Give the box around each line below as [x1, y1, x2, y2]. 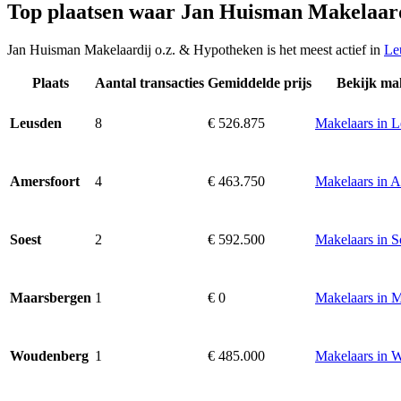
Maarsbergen [10, 289, 91, 305]
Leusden [10, 115, 62, 131]
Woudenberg [10, 347, 89, 363]
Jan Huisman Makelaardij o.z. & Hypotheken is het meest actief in [7, 41, 384, 57]
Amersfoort [10, 173, 80, 189]
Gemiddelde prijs [208, 74, 311, 90]
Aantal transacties [95, 74, 204, 90]
